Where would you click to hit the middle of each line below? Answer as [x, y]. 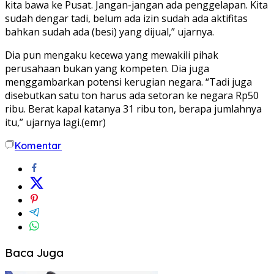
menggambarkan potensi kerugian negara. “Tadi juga [128, 82]
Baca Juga [34, 252]
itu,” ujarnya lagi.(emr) [55, 122]
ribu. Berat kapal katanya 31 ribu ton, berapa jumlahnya [133, 109]
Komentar [38, 145]
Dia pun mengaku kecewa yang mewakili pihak [112, 55]
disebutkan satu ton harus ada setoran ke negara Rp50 [132, 95]
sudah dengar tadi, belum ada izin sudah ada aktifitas [126, 18]
